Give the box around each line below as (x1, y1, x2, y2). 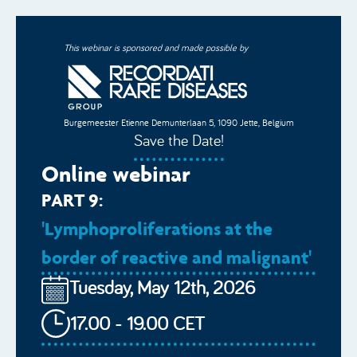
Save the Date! (133, 130, 224, 150)
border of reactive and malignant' (41, 245, 312, 269)
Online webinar (41, 159, 190, 187)
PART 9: (41, 188, 103, 211)
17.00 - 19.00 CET (70, 311, 205, 335)
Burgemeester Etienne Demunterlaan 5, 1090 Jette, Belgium (63, 116, 294, 128)
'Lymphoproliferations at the (41, 217, 273, 240)
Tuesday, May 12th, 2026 (69, 275, 256, 300)
